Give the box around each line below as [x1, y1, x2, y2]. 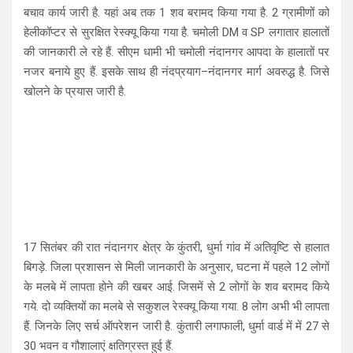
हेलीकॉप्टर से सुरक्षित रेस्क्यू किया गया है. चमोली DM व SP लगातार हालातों [24, 24, 329, 39]
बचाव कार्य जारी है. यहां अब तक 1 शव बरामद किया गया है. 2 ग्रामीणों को [24, 5, 329, 20]
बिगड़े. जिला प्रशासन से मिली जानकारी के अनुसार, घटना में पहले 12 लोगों [24, 259, 329, 274]
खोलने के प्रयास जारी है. [24, 84, 126, 98]
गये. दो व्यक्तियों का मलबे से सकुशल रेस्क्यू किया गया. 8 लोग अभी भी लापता [24, 299, 329, 314]
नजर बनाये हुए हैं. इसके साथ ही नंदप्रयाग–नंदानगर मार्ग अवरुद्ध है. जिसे [24, 64, 329, 79]
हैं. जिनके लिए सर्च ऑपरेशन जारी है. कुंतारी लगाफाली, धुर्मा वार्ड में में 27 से [24, 318, 329, 333]
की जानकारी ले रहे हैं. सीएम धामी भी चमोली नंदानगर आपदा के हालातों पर [24, 44, 329, 59]
